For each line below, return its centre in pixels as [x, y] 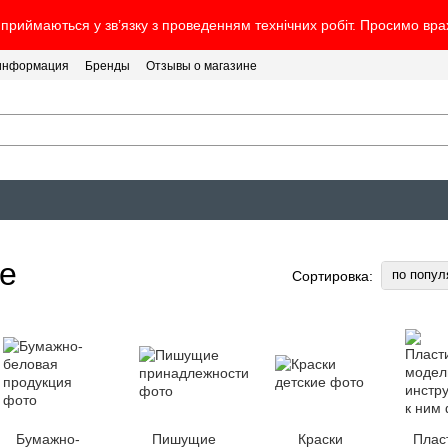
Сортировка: [332, 275]
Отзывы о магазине [201, 66]
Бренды [107, 66]
